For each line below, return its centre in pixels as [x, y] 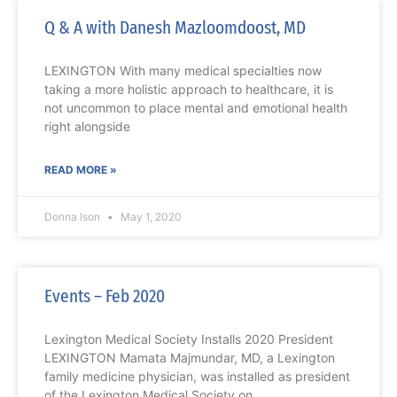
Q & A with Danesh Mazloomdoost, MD [175, 28]
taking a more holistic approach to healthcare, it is [189, 90]
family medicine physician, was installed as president [197, 377]
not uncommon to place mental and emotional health [196, 108]
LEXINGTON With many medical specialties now [183, 71]
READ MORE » [81, 170]
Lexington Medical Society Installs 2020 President [189, 339]
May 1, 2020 [150, 217]
